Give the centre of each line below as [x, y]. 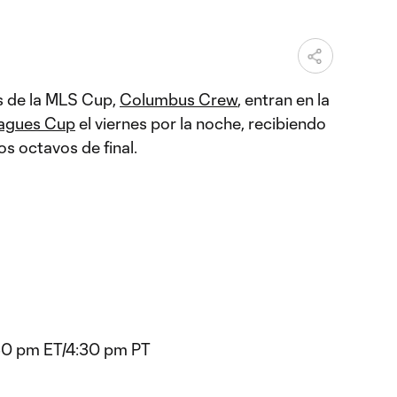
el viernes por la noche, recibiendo [201, 123]
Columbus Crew [179, 99]
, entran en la [284, 99]
